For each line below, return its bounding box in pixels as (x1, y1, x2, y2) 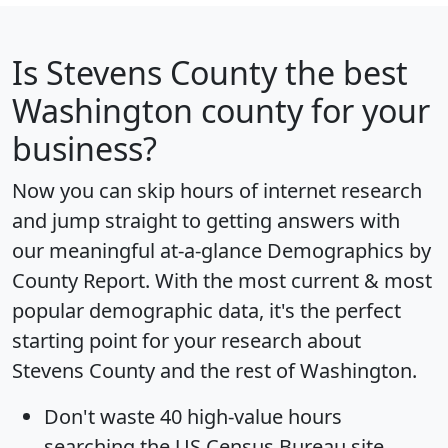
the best (277, 50, 408, 94)
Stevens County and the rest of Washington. (12, 356, 417, 384)
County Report (12, 266, 145, 294)
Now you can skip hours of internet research (12, 176, 422, 204)
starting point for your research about (12, 326, 361, 354)
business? (12, 126, 157, 170)
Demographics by (267, 236, 431, 264)
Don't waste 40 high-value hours (44, 402, 342, 430)
